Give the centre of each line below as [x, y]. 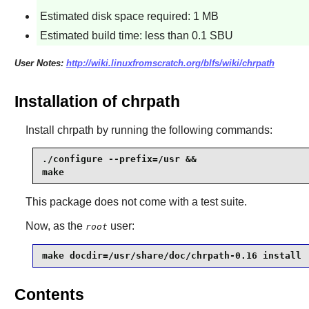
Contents [49, 295]
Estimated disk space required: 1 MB [129, 16]
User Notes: [40, 63]
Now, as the [55, 226]
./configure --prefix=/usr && [119, 159]
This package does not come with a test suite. [136, 201]
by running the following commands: [183, 130]
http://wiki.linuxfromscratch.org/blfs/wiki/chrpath [170, 63]
